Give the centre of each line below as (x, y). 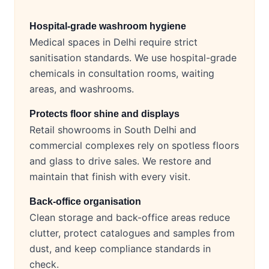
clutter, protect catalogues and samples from (132, 233)
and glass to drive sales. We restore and (120, 161)
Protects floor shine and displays (104, 114)
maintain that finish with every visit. (110, 177)
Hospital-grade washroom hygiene (108, 26)
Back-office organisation (85, 202)
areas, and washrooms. (82, 89)
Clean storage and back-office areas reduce (130, 218)
